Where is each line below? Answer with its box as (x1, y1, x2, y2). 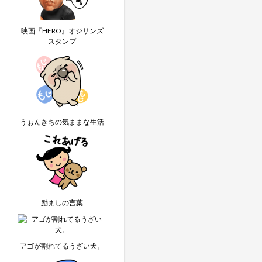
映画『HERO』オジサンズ (20, 26, 104, 35)
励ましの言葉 (41, 198, 83, 207)
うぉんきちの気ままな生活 (20, 118, 104, 126)
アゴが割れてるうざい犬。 (20, 242, 104, 250)
